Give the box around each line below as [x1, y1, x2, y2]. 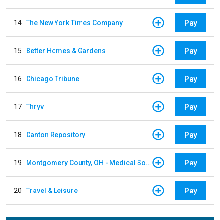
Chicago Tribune [26, 74, 79, 82]
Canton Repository [26, 130, 85, 138]
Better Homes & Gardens [26, 46, 106, 55]
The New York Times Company [26, 18, 123, 27]
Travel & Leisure [26, 186, 78, 194]
